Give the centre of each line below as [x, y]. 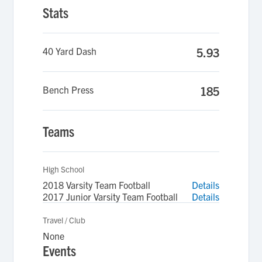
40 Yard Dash [70, 51]
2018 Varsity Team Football [97, 185]
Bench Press [68, 89]
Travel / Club [64, 220]
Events [60, 250]
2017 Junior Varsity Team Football [111, 196]
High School [64, 169]
